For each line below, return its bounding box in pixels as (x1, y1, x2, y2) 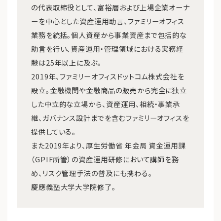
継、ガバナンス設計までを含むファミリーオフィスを (31, 112, 190, 123)
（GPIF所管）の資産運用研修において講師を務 (31, 153, 180, 164)
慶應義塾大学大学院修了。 (31, 181, 116, 192)
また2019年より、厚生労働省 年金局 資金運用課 (31, 140, 186, 150)
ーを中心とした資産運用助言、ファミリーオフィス (31, 15, 185, 26)
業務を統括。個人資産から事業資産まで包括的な (31, 29, 187, 40)
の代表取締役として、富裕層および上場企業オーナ (31, 1, 190, 12)
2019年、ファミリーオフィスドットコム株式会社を (31, 71, 185, 81)
